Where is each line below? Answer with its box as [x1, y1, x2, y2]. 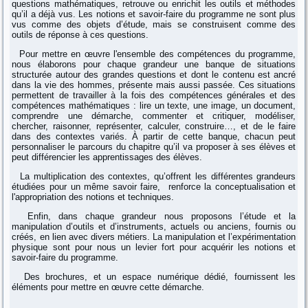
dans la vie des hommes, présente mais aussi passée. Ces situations [12, 80, 296, 91]
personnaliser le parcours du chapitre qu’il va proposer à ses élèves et [12, 142, 296, 153]
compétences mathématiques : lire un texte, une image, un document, [12, 100, 296, 111]
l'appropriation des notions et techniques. [12, 192, 175, 203]
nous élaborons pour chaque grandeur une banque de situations [12, 59, 296, 70]
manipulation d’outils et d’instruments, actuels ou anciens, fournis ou [12, 221, 296, 232]
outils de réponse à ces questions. [12, 30, 149, 41]
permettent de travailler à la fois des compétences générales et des [12, 90, 296, 101]
